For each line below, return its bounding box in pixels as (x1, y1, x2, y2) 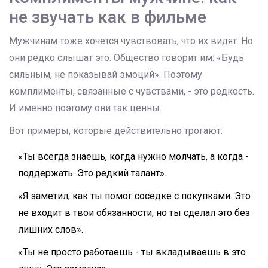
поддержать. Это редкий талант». (18, 167, 166, 179)
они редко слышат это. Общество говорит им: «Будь (9, 52, 244, 64)
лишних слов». (18, 224, 83, 236)
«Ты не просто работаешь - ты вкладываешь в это (18, 246, 246, 258)
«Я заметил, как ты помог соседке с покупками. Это (18, 190, 251, 202)
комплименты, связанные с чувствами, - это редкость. (9, 86, 254, 98)
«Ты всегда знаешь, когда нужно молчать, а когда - (18, 151, 249, 163)
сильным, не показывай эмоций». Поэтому (9, 69, 202, 81)
